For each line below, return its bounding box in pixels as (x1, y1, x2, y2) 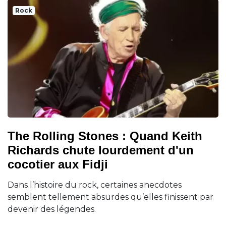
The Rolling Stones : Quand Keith (8, 129, 202, 143)
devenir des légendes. (8, 204, 96, 214)
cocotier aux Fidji (8, 157, 108, 172)
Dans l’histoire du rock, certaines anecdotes (8, 180, 182, 190)
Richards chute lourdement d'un (8, 143, 194, 157)
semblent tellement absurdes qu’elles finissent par (8, 192, 213, 202)
